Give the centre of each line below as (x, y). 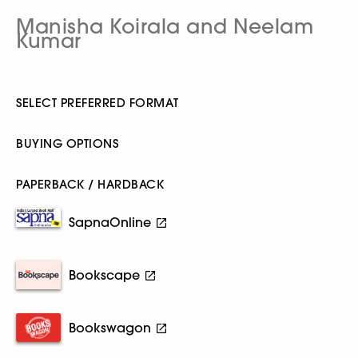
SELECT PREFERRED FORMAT (97, 103)
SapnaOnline (110, 222)
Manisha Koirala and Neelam (165, 26)
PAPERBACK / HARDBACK (90, 184)
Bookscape (104, 275)
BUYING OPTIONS (67, 143)
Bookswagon (110, 328)
